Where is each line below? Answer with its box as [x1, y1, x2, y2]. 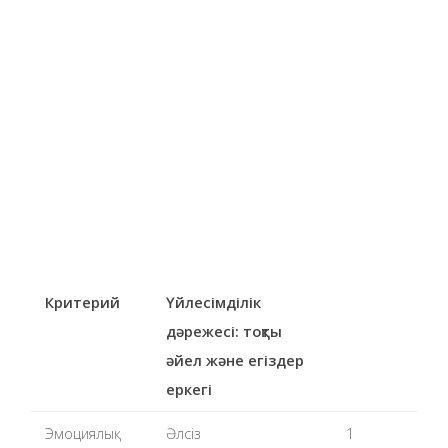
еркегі [165, 378, 212, 399]
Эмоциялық [44, 422, 121, 443]
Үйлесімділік [165, 291, 261, 312]
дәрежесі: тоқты [165, 320, 282, 341]
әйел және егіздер [165, 349, 304, 370]
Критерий [44, 291, 120, 312]
